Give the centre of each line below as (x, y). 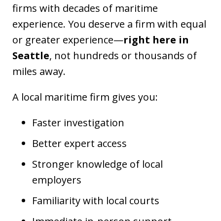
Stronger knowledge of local (97, 164)
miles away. (39, 71)
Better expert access (79, 143)
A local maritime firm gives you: (85, 97)
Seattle (31, 55)
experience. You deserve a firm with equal (109, 24)
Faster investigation (78, 122)
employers (57, 180)
